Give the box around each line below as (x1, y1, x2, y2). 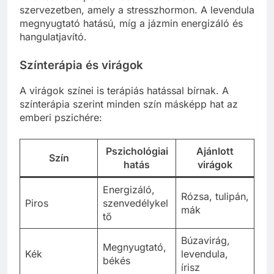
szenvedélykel (103, 196, 168, 209)
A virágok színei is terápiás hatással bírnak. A (20, 84, 229, 97)
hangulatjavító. (20, 31, 87, 43)
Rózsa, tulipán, (181, 190, 249, 202)
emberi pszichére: (20, 111, 102, 124)
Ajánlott (196, 144, 234, 157)
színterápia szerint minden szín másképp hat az (20, 97, 238, 110)
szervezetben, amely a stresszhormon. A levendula (20, 4, 254, 17)
